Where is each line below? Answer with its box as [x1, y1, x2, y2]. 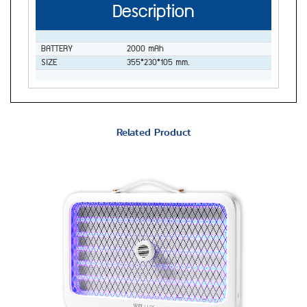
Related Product [116, 124, 191, 140]
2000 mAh [127, 42, 164, 57]
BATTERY [41, 42, 73, 57]
